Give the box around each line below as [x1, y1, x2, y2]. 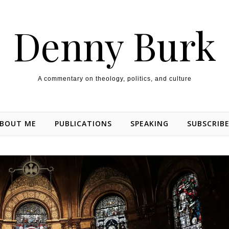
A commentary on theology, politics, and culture [37, 75, 192, 82]
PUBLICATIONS [55, 119, 112, 128]
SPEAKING [130, 119, 169, 128]
